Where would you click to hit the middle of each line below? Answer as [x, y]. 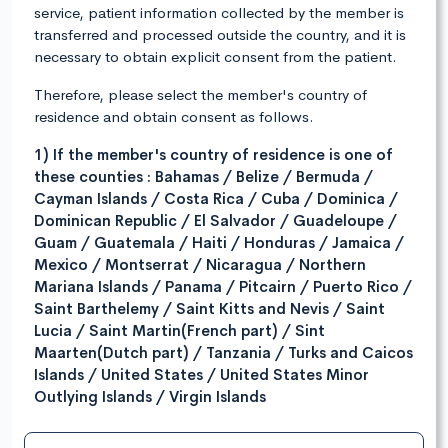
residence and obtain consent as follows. [174, 117]
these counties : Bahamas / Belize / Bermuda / [203, 177]
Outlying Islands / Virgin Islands [150, 397]
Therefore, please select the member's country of [200, 95]
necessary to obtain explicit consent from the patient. [215, 57]
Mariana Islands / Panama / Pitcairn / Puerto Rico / [223, 287]
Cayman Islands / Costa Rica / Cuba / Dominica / [216, 199]
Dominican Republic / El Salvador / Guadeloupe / [215, 221]
